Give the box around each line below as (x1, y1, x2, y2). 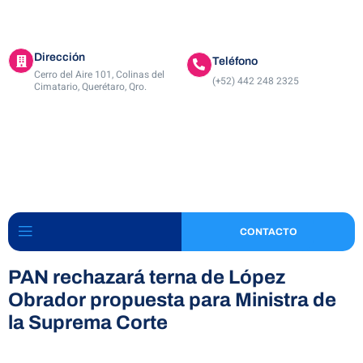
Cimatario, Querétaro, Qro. (34, 79, 147, 95)
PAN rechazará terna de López (8, 267, 285, 288)
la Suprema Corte (8, 312, 168, 334)
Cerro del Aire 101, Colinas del (34, 67, 164, 83)
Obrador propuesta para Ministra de (8, 289, 336, 311)
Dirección (34, 51, 85, 64)
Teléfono (211, 54, 258, 67)
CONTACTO (239, 226, 297, 238)
